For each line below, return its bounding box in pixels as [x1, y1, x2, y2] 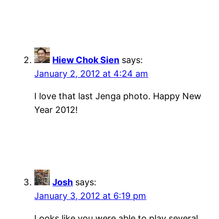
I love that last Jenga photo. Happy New [34, 90, 202, 101]
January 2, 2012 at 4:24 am [34, 68, 149, 79]
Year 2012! [34, 104, 78, 115]
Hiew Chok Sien [52, 54, 120, 65]
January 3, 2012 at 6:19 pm [34, 190, 147, 201]
